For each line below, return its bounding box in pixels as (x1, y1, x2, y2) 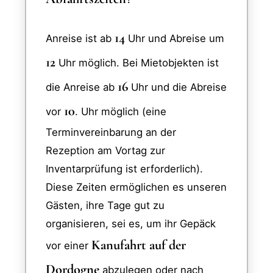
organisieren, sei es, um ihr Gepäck (46, 218, 216, 230)
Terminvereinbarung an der (46, 126, 176, 139)
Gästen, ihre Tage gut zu (46, 199, 165, 212)
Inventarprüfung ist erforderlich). (46, 163, 203, 175)
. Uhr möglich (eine (75, 105, 166, 118)
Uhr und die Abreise (128, 81, 227, 94)
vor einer (46, 239, 91, 252)
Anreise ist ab (46, 32, 115, 45)
